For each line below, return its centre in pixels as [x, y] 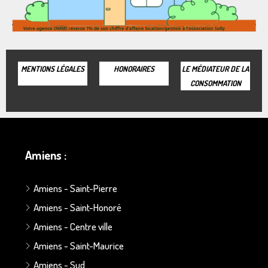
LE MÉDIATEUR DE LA [215, 68]
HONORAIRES [134, 68]
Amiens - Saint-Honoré [77, 207]
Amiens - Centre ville [73, 226]
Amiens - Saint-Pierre [75, 188]
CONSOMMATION [215, 83]
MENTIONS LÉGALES [53, 68]
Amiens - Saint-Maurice [79, 245]
